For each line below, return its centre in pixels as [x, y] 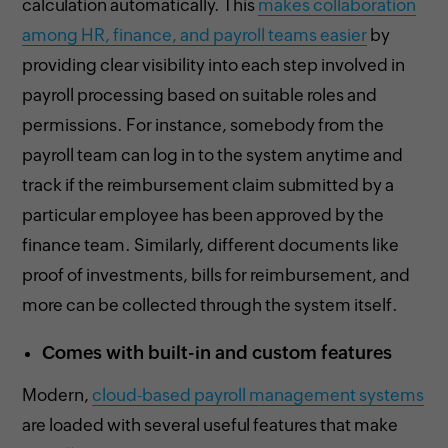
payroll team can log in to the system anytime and [213, 154]
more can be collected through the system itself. [210, 304]
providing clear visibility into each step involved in [214, 64]
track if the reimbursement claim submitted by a [208, 184]
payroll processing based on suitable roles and [200, 94]
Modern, [57, 394]
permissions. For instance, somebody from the [203, 124]
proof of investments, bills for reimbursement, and [216, 274]
